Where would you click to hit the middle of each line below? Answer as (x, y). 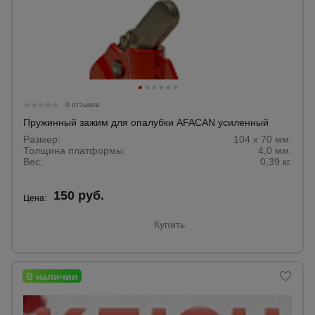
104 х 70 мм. (263, 139)
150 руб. (79, 195)
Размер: (42, 139)
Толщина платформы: (75, 150)
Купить (169, 224)
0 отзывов (82, 104)
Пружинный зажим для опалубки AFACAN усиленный (146, 122)
